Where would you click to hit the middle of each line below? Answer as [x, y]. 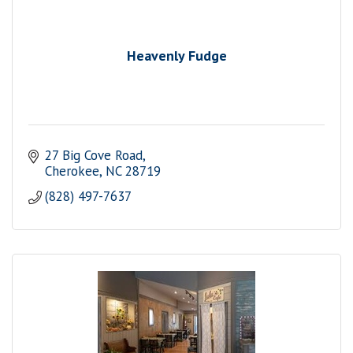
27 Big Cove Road [94, 156]
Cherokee [72, 171]
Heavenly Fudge [176, 55]
